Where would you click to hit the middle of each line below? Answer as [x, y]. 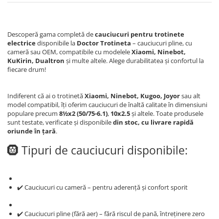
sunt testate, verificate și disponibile [60, 122]
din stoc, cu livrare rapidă [153, 122]
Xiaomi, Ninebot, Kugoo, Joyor [132, 96]
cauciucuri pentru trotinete [140, 34]
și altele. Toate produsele [167, 113]
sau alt [190, 96]
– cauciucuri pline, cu [162, 43]
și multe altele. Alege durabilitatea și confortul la [134, 60]
